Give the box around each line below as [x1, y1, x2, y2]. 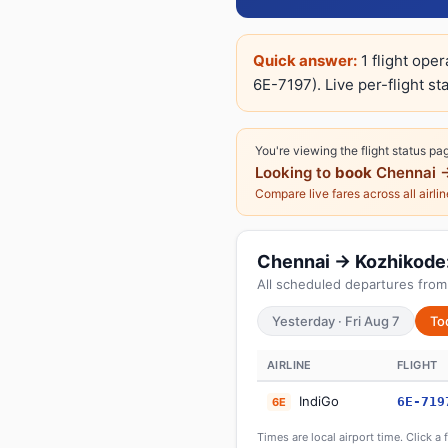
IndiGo [295, 393, 339, 409]
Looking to [255, 163, 335, 182]
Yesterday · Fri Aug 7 [272, 313, 400, 329]
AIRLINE [267, 358, 312, 372]
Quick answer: [253, 51, 357, 70]
